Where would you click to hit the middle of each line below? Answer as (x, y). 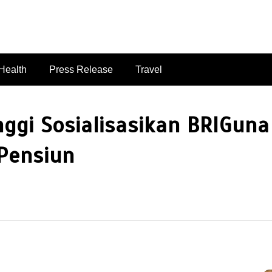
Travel (149, 69)
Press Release (81, 69)
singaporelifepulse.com (136, 25)
